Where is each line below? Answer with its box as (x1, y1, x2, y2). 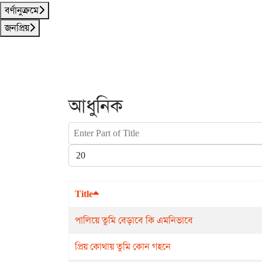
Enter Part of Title (68, 122, 133, 135)
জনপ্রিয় (5, 22, 29, 34)
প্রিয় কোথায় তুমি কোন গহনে (75, 240, 171, 253)
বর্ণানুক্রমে (5, 4, 39, 16)
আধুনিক (68, 94, 123, 118)
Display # (68, 144, 104, 157)
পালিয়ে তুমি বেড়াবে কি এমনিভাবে (75, 214, 193, 226)
